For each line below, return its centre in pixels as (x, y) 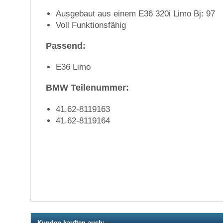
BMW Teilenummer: (87, 88)
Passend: (66, 46)
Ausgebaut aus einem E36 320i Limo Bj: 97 (135, 13)
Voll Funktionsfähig (91, 25)
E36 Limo (73, 67)
